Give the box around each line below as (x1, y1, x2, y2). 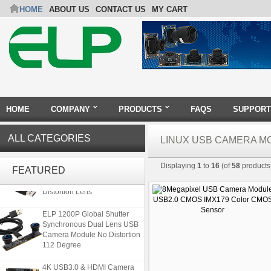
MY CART (152, 5, 188, 14)
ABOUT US (49, 5, 90, 14)
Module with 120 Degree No (42, 175, 135, 183)
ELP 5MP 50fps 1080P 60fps (42, 154, 137, 163)
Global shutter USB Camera (42, 165, 134, 173)
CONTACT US (96, 5, 146, 14)
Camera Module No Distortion (42, 228, 140, 237)
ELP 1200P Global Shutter (42, 207, 129, 216)
